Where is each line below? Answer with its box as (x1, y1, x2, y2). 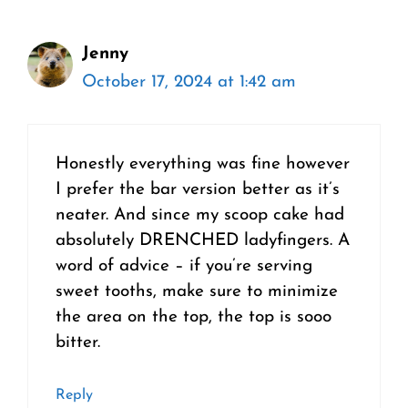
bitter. (56, 334, 100, 352)
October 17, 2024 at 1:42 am (82, 73, 296, 91)
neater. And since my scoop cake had (56, 207, 344, 225)
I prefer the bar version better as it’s (56, 181, 340, 199)
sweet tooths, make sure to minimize (56, 283, 338, 301)
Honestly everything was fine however (56, 156, 350, 174)
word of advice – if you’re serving (56, 258, 312, 276)
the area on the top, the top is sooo (56, 309, 331, 327)
